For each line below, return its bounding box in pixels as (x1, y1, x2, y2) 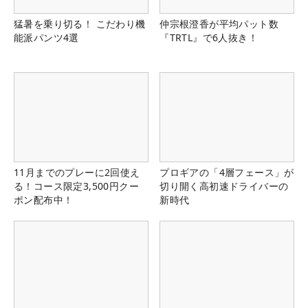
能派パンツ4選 (14, 30, 79, 44)
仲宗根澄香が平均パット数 (159, 16, 278, 30)
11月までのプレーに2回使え (14, 166, 140, 179)
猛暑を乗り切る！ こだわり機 (14, 16, 146, 30)
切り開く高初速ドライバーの (159, 179, 289, 193)
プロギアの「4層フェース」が (159, 166, 294, 179)
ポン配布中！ (14, 193, 74, 207)
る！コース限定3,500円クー (14, 179, 139, 193)
